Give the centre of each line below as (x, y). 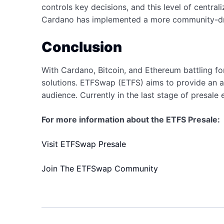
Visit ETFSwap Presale (83, 144)
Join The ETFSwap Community (99, 168)
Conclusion (81, 47)
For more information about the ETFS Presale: (130, 119)
